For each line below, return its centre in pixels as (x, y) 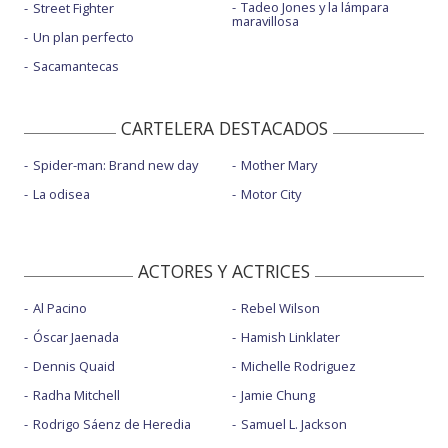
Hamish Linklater (290, 337)
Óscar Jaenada (76, 337)
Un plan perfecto (83, 37)
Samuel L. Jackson (293, 424)
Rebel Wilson (280, 308)
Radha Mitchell (76, 395)
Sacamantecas (76, 66)
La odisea (61, 194)
